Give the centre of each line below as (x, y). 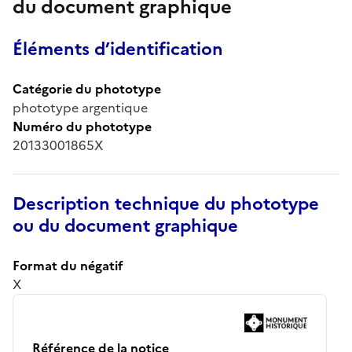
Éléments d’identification (118, 49)
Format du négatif (68, 265)
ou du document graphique (125, 225)
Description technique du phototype (166, 203)
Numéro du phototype (82, 126)
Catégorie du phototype (87, 88)
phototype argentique (80, 107)
